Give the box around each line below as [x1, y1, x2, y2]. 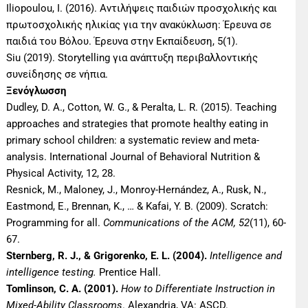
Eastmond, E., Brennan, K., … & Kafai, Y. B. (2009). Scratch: [6, 200, 269, 213]
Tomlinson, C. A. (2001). [6, 283, 119, 296]
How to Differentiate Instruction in [121, 283, 276, 296]
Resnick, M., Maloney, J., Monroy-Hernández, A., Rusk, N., [6, 184, 267, 197]
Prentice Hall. [96, 266, 162, 279]
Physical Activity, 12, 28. [6, 167, 116, 180]
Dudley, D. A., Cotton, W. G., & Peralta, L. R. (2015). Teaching [6, 101, 277, 114]
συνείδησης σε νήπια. [6, 68, 109, 81]
